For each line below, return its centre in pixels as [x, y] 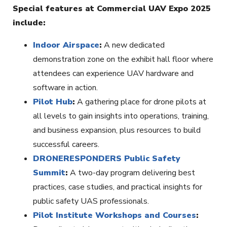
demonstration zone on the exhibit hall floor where [123, 60]
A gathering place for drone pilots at [141, 102]
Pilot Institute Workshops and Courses [115, 216]
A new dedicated [133, 45]
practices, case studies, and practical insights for [118, 187]
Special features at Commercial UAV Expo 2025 [112, 9]
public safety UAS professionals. [91, 201]
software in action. [65, 88]
